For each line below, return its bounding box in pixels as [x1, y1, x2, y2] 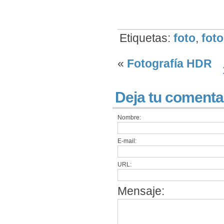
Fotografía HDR [127, 57, 212, 70]
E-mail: [117, 137, 136, 144]
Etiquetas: [119, 31, 173, 44]
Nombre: [117, 114, 141, 121]
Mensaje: [117, 184, 164, 197]
